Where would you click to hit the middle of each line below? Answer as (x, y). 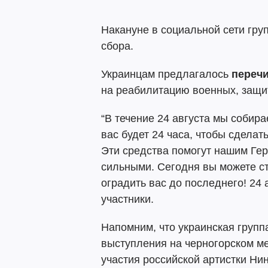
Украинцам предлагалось (166, 74)
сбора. (117, 46)
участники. (127, 199)
